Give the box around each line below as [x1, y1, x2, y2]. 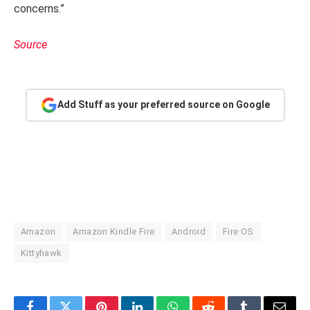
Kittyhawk [21, 247, 62, 258]
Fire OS [223, 226, 254, 237]
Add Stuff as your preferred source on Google [57, 99, 270, 111]
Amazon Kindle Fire [73, 226, 155, 237]
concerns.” [14, 2, 64, 15]
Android [172, 226, 206, 237]
